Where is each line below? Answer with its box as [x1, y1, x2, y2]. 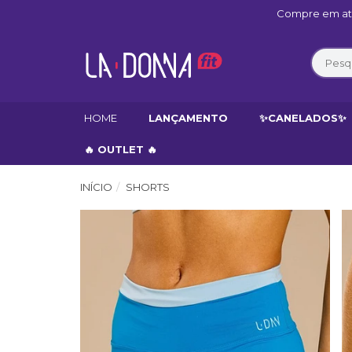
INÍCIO [80, 181, 112, 193]
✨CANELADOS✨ [259, 112, 346, 124]
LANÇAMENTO [148, 112, 228, 124]
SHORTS [126, 181, 170, 193]
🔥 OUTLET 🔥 [84, 143, 157, 156]
